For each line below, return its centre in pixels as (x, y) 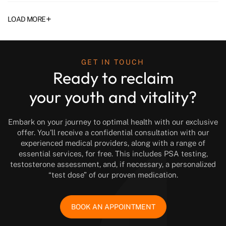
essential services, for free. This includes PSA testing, (113, 153)
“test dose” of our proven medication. (113, 175)
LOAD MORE (27, 19)
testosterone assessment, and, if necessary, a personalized (113, 164)
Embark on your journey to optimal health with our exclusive (113, 122)
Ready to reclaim (113, 77)
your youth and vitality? (113, 97)
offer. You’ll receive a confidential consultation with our (113, 132)
